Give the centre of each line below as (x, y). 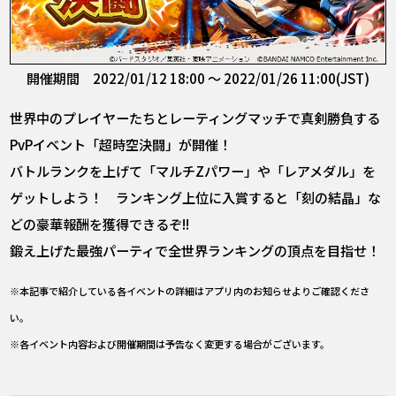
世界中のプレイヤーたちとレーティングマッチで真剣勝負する (195, 117)
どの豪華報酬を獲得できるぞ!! (100, 223)
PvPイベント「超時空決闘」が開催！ (121, 144)
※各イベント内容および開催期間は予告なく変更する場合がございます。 (170, 344)
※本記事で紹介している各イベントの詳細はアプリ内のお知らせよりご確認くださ (190, 291)
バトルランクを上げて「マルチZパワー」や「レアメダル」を (193, 170)
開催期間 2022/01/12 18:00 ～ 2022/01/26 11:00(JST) (198, 78)
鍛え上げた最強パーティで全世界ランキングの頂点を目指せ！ (195, 250)
